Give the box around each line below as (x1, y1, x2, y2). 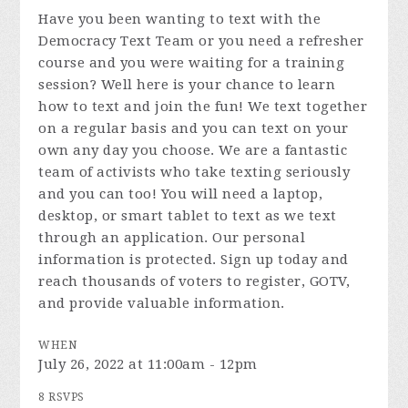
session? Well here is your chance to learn (38, 76, 336, 93)
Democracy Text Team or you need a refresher (38, 33, 364, 49)
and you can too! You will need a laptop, (38, 186, 323, 202)
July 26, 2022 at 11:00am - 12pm (38, 356, 258, 372)
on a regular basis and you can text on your (38, 120, 349, 137)
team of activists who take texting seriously (38, 164, 351, 180)
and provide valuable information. (38, 295, 285, 311)
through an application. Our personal (38, 229, 306, 246)
